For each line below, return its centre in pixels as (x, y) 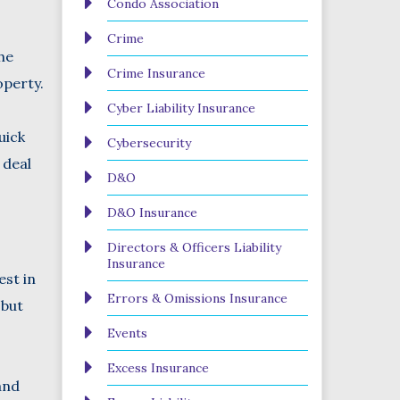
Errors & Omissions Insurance (197, 298)
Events (127, 333)
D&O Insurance (152, 212)
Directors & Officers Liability (194, 247)
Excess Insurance (158, 368)
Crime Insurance (156, 73)
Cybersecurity (149, 143)
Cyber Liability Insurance (181, 108)
